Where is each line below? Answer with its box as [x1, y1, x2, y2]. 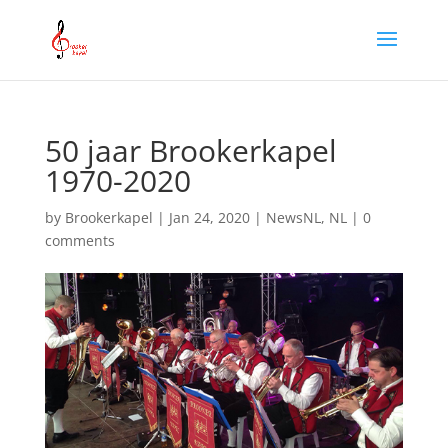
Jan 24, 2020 [168, 208, 250, 227]
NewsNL [265, 208, 321, 227]
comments [44, 231, 115, 250]
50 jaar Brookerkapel [44, 130, 337, 171]
